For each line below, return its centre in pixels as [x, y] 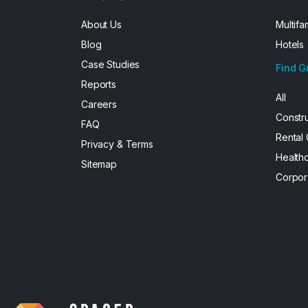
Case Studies [111, 64]
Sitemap [99, 164]
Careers [99, 104]
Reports [99, 84]
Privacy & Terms [117, 144]
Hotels [290, 44]
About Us [101, 24]
